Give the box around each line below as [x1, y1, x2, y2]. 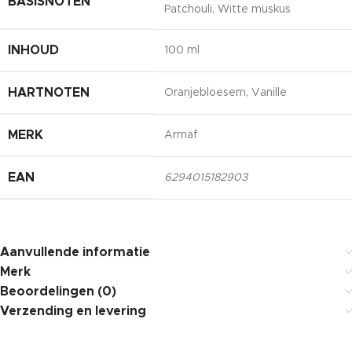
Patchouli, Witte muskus [164, 3, 291, 15]
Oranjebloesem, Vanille [164, 86, 287, 98]
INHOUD [8, 43, 59, 57]
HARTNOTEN [8, 86, 90, 99]
